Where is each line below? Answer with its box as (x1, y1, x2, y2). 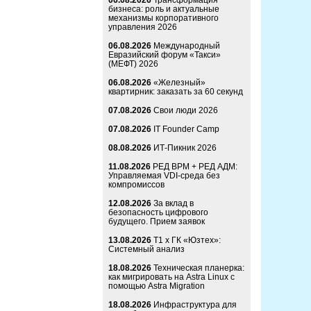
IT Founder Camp (153, 124, 219, 135)
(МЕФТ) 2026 (108, 59, 158, 69)
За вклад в (153, 199, 194, 209)
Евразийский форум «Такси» (108, 50, 221, 60)
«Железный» (153, 78, 205, 88)
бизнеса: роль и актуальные (108, 4, 219, 15)
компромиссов (108, 180, 165, 190)
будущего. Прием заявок (108, 217, 205, 227)
